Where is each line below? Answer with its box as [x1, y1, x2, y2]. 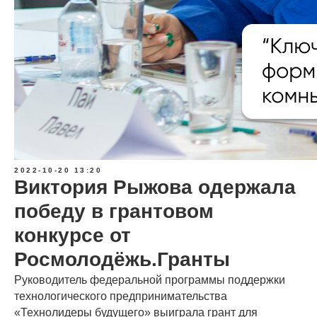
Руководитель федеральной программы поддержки [14, 274, 285, 286]
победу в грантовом [14, 200, 214, 222]
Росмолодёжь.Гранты [14, 248, 230, 270]
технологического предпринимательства [14, 290, 227, 302]
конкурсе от [14, 224, 131, 246]
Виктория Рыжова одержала [14, 176, 296, 198]
